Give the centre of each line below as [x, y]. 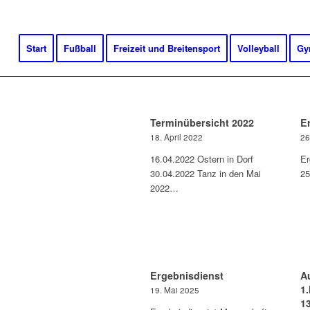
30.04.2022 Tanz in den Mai [206, 173]
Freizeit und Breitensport [166, 48]
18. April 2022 [176, 137]
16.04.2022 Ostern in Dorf [202, 159]
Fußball [80, 48]
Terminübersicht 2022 [202, 122]
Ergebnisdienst [187, 275]
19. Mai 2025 [175, 290]
